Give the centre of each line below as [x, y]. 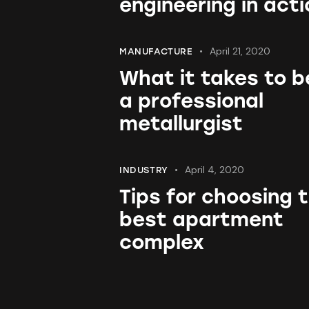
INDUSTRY [144, 170]
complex [162, 242]
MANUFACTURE [156, 52]
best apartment [201, 220]
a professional [191, 101]
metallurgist [181, 124]
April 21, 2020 [240, 51]
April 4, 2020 [215, 170]
